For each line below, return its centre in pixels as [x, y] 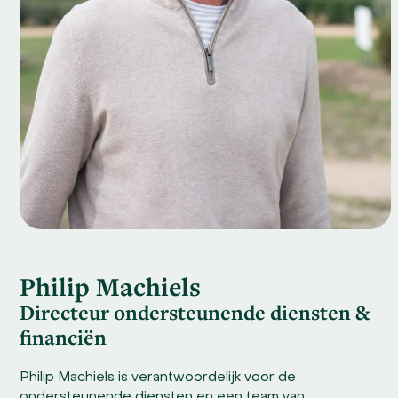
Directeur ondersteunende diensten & [195, 312]
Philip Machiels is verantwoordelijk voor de [158, 377]
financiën [64, 337]
